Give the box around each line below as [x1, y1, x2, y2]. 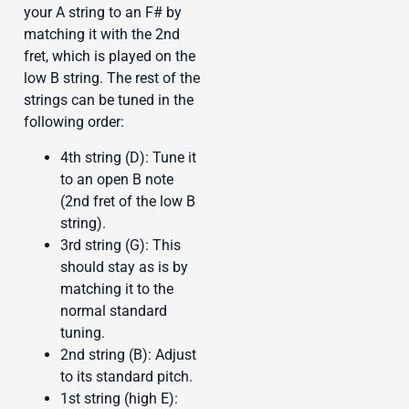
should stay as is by [60, 257, 188, 276]
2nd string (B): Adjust [60, 345, 196, 363]
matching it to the [60, 279, 173, 298]
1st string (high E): [60, 389, 178, 407]
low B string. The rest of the [24, 69, 200, 88]
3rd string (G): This [60, 236, 181, 254]
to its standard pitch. [60, 367, 193, 385]
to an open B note [60, 170, 173, 188]
